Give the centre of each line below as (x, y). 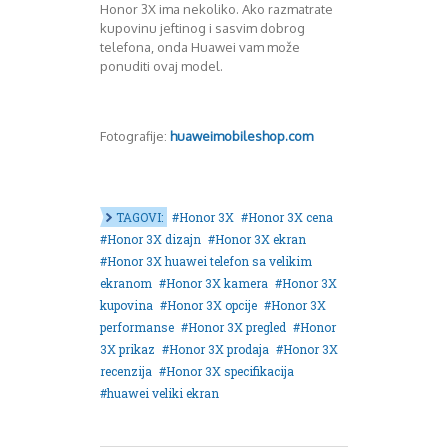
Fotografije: (135, 135)
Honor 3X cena (290, 216)
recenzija (126, 370)
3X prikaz (127, 348)
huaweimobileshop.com (241, 135)
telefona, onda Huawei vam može (200, 46)
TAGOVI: (139, 216)
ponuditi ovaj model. (161, 65)
